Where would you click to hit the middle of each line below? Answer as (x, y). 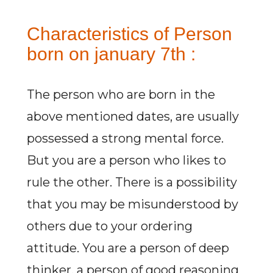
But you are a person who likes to (126, 160)
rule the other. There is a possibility (132, 182)
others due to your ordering (109, 226)
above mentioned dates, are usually (133, 116)
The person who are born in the (121, 94)
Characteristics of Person (129, 34)
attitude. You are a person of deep (128, 248)
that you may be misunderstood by (132, 204)
